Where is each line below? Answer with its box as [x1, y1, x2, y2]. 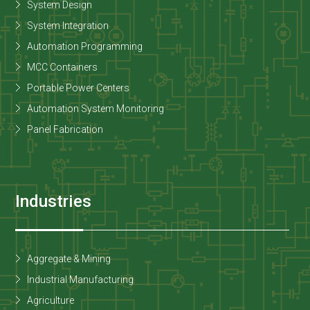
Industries [15, 191, 92, 212]
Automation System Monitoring [27, 103, 165, 115]
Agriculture [27, 294, 75, 306]
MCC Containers [27, 62, 98, 73]
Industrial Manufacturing [27, 273, 134, 285]
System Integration [27, 20, 109, 32]
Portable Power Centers [27, 82, 130, 94]
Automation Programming [27, 41, 143, 53]
